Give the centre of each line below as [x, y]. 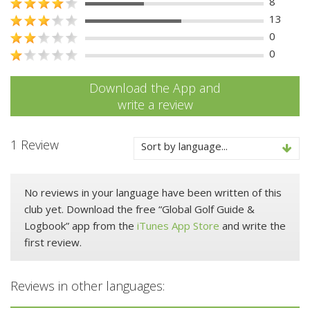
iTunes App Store [178, 225]
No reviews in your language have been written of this [153, 192]
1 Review [35, 144]
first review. [53, 242]
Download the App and [155, 88]
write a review [155, 104]
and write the [253, 225]
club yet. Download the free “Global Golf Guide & [139, 209]
